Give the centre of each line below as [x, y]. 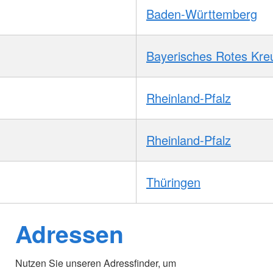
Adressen [70, 234]
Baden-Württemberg [202, 14]
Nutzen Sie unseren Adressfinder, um [96, 263]
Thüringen [173, 182]
